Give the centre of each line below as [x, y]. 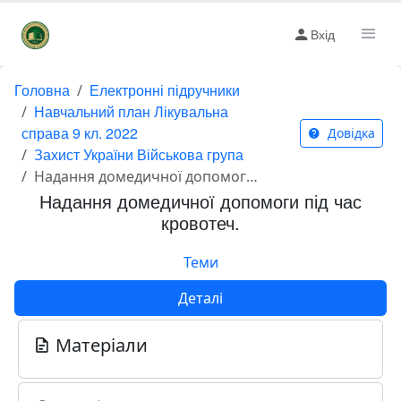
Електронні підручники [165, 90]
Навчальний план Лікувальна [131, 111]
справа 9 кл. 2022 [80, 133]
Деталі [200, 298]
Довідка [349, 133]
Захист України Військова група [139, 154]
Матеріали [99, 345]
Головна [42, 90]
